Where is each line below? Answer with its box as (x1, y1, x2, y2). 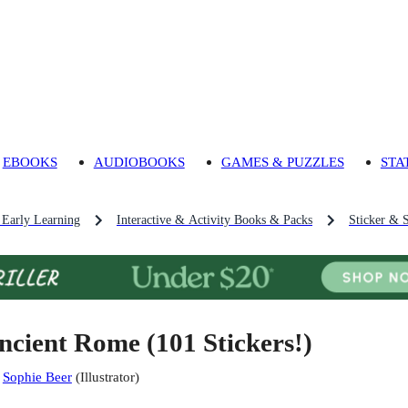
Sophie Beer (2, 369, 72, 385)
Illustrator (79, 369, 135, 385)
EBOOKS (2, 154, 57, 170)
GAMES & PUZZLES (220, 154, 344, 170)
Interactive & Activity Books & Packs (117, 213, 312, 228)
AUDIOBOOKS (93, 154, 185, 170)
